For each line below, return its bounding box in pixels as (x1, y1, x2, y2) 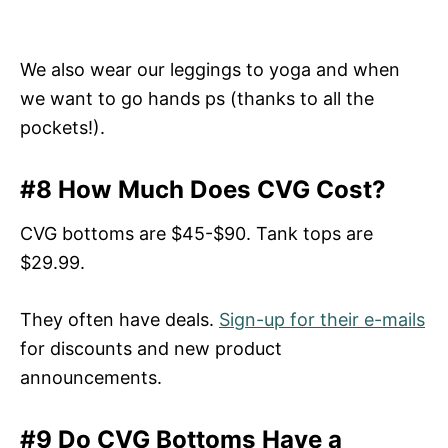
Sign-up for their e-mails (219, 308, 425, 330)
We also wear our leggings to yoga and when (20, 58, 400, 80)
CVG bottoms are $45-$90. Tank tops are (20, 222, 373, 244)
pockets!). (20, 116, 105, 138)
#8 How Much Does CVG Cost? (20, 174, 386, 204)
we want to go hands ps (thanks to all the (20, 87, 374, 109)
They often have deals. (20, 308, 219, 330)
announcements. (20, 366, 162, 388)
